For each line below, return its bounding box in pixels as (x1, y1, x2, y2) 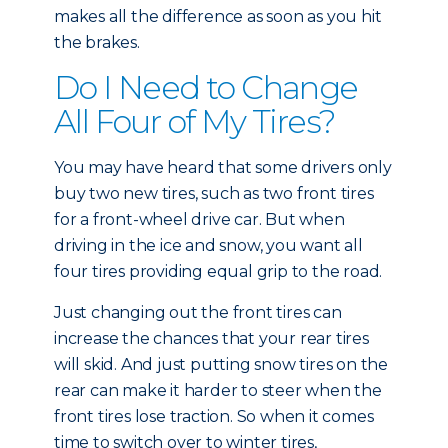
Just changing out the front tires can (54, 303, 342, 322)
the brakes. (54, 33, 140, 52)
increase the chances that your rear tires (54, 329, 369, 348)
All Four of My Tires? (54, 102, 336, 141)
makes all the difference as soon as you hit (54, 7, 382, 26)
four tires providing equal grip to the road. (54, 262, 383, 281)
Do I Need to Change (54, 68, 358, 107)
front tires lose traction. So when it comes (54, 407, 374, 426)
